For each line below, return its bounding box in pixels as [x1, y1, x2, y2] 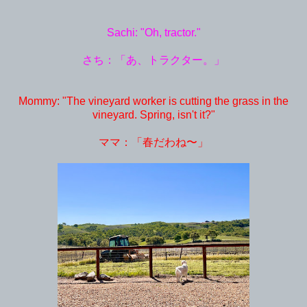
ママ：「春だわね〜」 [99, 136, 208, 148]
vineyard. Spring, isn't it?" [92, 108, 215, 121]
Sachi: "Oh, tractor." [106, 26, 201, 38]
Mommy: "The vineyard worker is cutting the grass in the [19, 95, 288, 107]
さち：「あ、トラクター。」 [82, 53, 225, 66]
